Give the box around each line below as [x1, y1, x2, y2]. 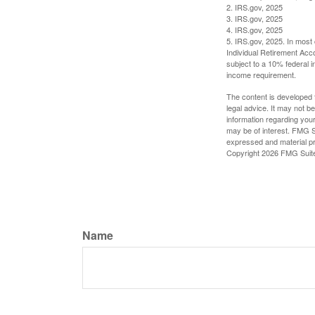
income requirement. [226, 68, 296, 80]
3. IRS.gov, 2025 [226, 12, 283, 24]
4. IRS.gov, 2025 [226, 23, 283, 35]
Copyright [226, 146, 262, 158]
